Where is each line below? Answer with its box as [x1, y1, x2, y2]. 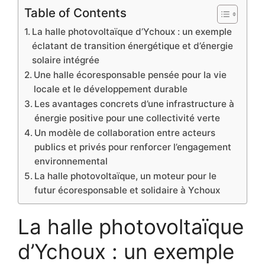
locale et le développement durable [34, 83, 188, 95]
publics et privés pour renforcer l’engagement [34, 141, 232, 153]
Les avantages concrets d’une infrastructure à [34, 98, 235, 109]
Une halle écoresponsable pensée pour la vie [34, 69, 227, 80]
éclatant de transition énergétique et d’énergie [32, 40, 234, 51]
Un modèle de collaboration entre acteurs [34, 127, 216, 138]
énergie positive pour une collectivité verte [34, 112, 221, 124]
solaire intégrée [32, 54, 100, 66]
